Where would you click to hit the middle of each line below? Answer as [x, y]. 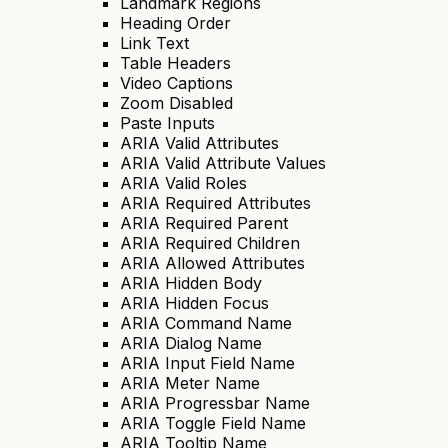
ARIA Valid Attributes [199, 143]
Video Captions [176, 83]
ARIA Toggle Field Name [213, 423]
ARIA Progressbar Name [215, 403]
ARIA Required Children [210, 243]
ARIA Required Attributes [215, 203]
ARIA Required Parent [204, 223]
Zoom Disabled [176, 103]
